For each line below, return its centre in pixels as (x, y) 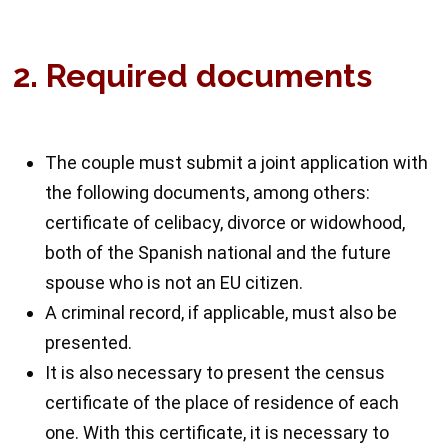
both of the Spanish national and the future (218, 253)
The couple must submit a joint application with (237, 163)
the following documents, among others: (208, 193)
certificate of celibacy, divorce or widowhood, (225, 223)
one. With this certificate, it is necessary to (217, 433)
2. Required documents (193, 75)
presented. (89, 343)
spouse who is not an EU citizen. (174, 283)
